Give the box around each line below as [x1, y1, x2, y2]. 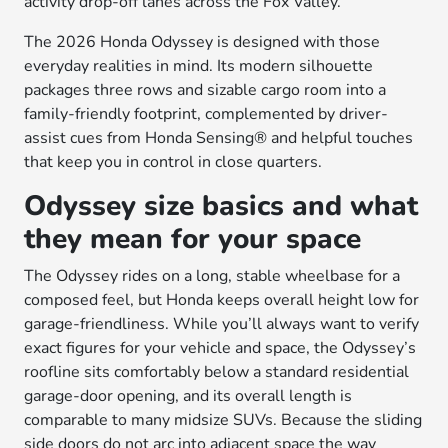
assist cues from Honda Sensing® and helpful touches [24, 127, 414, 149]
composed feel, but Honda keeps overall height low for [24, 289, 420, 311]
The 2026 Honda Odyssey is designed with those [24, 31, 381, 53]
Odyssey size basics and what [24, 187, 419, 225]
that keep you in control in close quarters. [24, 151, 323, 173]
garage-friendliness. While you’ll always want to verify [24, 313, 420, 335]
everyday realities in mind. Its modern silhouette [24, 55, 374, 77]
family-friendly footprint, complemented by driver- [24, 103, 389, 125]
